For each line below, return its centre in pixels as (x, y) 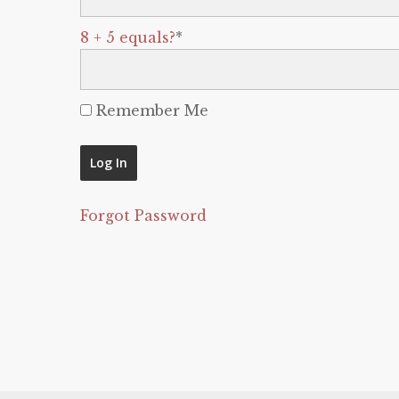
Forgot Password (143, 216)
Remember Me (150, 110)
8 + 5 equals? (128, 37)
